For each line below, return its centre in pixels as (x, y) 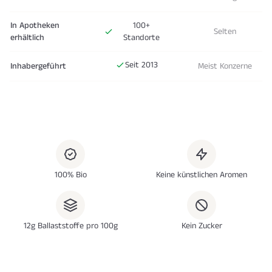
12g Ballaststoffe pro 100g (70, 226)
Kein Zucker (202, 226)
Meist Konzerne (225, 66)
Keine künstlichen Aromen (202, 175)
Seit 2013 (141, 65)
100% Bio (70, 175)
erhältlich (27, 38)
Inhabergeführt (38, 66)
